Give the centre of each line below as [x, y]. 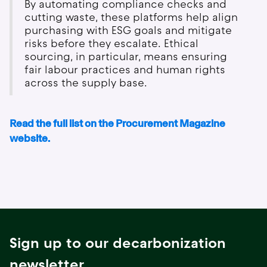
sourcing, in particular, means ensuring [126, 57]
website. [30, 139]
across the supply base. [86, 83]
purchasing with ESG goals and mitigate [128, 31]
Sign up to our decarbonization [118, 243]
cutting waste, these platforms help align [131, 18]
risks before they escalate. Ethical [111, 44]
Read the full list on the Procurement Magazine [117, 124]
